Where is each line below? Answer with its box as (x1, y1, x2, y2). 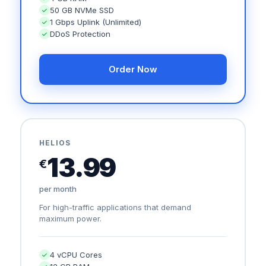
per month (39, 184, 77, 194)
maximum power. (39, 214, 102, 223)
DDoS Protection (50, 29, 110, 39)
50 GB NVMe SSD (50, 5, 114, 15)
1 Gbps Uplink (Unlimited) (50, 17, 141, 27)
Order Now (109, 64, 157, 75)
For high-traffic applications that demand (39, 202, 191, 212)
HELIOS (39, 138, 71, 147)
